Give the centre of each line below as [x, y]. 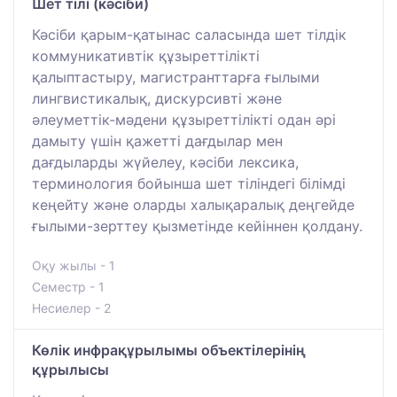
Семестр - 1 [68, 287]
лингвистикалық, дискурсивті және [157, 99]
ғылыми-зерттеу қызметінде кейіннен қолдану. [197, 226]
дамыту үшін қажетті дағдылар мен [157, 141]
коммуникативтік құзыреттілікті [146, 56]
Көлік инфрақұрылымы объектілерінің [169, 350]
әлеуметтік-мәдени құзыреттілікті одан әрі [184, 120]
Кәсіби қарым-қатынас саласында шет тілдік [189, 35]
